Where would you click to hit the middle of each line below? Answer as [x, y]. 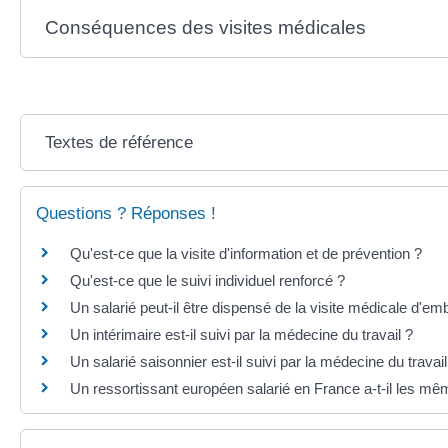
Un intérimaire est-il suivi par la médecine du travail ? [241, 335]
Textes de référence [118, 143]
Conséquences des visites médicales [205, 28]
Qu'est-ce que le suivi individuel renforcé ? [207, 281]
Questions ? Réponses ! [126, 214]
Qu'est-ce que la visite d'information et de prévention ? [246, 254]
